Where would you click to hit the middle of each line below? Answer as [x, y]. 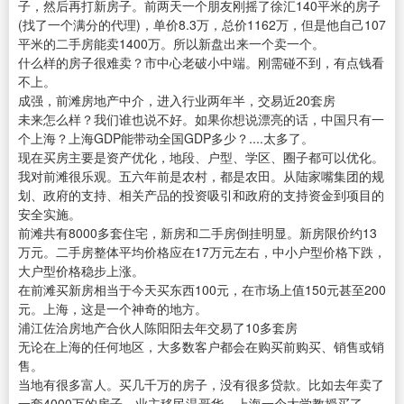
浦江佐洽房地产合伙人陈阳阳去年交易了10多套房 [158, 328]
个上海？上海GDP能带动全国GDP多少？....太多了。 [166, 138]
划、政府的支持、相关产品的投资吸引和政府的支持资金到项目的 [201, 195]
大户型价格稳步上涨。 [81, 271]
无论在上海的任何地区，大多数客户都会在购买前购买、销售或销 [201, 347]
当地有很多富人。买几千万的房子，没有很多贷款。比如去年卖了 [201, 385]
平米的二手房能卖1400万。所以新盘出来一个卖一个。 [171, 44]
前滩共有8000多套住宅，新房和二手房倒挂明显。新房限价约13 [197, 233]
